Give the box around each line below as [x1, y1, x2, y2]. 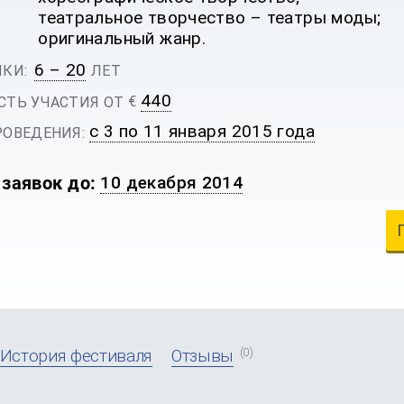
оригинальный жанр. [38, 28, 207, 49]
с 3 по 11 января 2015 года [89, 121, 316, 142]
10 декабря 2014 [100, 172, 243, 193]
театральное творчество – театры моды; [38, 7, 381, 28]
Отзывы [171, 345, 234, 366]
